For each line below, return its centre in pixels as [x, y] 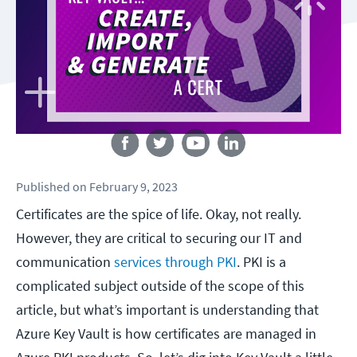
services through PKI [175, 262]
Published [43, 187]
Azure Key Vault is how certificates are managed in [166, 334]
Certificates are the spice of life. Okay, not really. [159, 214]
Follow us [178, 120]
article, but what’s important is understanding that [167, 310]
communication [65, 262]
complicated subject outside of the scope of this [160, 286]
